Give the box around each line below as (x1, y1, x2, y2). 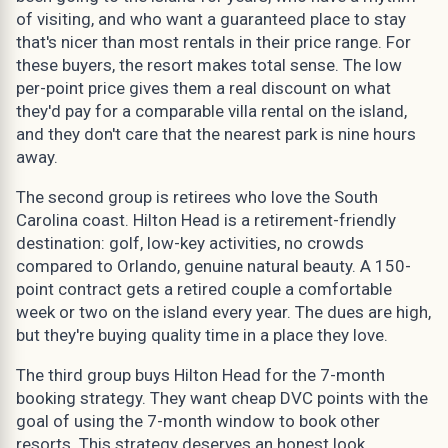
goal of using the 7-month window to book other (16, 410, 380, 431)
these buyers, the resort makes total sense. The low (16, 54, 402, 75)
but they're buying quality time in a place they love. (16, 324, 388, 345)
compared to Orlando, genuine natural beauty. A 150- (16, 255, 411, 276)
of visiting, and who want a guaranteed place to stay (16, 8, 406, 29)
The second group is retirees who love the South (16, 186, 378, 207)
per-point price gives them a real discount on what (16, 77, 391, 98)
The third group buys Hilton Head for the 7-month (16, 364, 385, 385)
